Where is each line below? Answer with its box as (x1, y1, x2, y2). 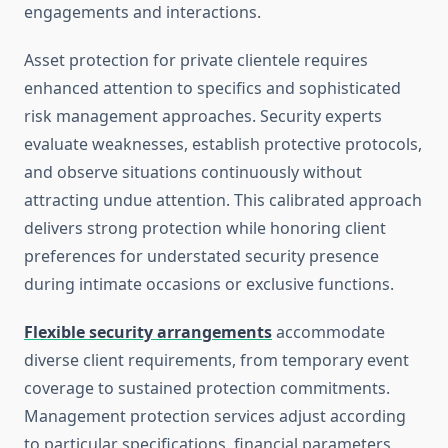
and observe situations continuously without (24, 161, 362, 184)
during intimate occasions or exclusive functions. (24, 273, 394, 296)
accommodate (272, 321, 385, 344)
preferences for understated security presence (24, 245, 379, 268)
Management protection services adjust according (24, 405, 406, 428)
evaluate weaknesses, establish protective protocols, (24, 133, 422, 156)
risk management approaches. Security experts (24, 105, 382, 128)
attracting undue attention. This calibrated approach (24, 189, 422, 212)
